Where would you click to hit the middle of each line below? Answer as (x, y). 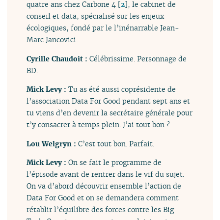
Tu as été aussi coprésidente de (122, 89)
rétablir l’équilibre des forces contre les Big (100, 209)
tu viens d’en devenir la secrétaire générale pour (110, 113)
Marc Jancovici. (52, 40)
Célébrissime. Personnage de (138, 58)
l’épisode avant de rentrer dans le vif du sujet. (106, 174)
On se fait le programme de (115, 162)
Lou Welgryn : (53, 143)
